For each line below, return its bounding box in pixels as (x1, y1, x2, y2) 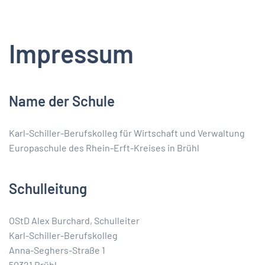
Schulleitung (9, 180, 87, 197)
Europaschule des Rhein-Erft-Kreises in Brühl (9, 142, 199, 153)
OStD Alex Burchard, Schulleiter (9, 215, 140, 226)
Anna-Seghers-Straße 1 (9, 244, 105, 256)
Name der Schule (9, 92, 115, 109)
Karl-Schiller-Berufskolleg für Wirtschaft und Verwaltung (9, 127, 245, 138)
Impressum (9, 38, 134, 69)
